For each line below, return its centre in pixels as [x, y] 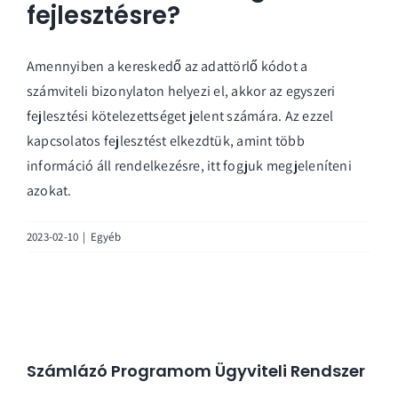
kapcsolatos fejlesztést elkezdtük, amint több [166, 140]
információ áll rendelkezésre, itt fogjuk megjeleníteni [189, 165]
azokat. [49, 190]
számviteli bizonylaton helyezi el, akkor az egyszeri [181, 91]
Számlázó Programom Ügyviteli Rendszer [196, 370]
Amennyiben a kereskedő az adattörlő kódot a [167, 66]
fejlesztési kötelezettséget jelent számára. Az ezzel [180, 115]
